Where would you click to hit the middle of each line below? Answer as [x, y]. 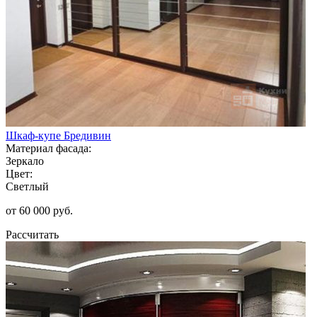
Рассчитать [32, 234]
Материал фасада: [48, 148]
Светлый [27, 186]
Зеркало [25, 161]
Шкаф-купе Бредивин [58, 135]
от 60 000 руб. [39, 210]
